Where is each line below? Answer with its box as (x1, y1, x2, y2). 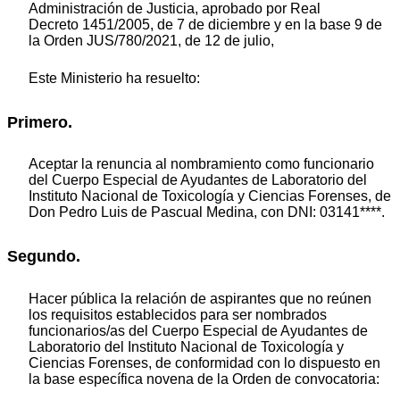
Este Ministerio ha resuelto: (29, 70, 200, 86)
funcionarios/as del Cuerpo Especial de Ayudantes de (29, 322, 368, 338)
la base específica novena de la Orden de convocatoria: (29, 371, 379, 387)
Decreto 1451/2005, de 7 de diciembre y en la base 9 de (29, 16, 382, 32)
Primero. (7, 112, 72, 131)
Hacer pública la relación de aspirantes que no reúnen (29, 290, 371, 306)
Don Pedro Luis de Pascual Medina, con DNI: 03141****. (29, 204, 385, 221)
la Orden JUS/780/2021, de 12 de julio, (29, 32, 274, 48)
